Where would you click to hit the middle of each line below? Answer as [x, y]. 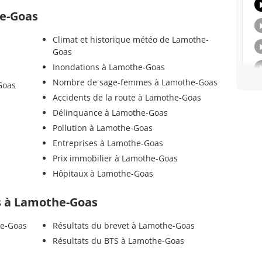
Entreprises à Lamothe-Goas [108, 143]
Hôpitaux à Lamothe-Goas [103, 174]
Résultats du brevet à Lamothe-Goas [123, 226]
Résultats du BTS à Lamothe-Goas [118, 241]
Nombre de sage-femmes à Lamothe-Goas [135, 82]
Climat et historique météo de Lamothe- [130, 40]
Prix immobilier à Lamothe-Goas [115, 158]
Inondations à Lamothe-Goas [108, 67]
